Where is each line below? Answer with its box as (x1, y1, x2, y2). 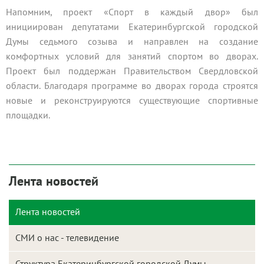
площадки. (6, 109, 52, 121)
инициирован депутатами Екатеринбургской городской (6, 21, 258, 33)
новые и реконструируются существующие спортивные (6, 94, 258, 107)
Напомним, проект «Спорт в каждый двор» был (6, 6, 258, 18)
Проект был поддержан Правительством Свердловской (6, 65, 258, 77)
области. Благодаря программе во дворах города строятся (6, 80, 258, 92)
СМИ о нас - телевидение (15, 232, 119, 244)
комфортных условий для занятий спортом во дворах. (6, 50, 258, 62)
